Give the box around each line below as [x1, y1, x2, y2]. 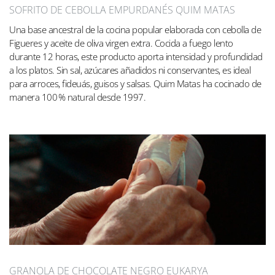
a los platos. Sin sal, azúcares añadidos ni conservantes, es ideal [9, 64, 250, 77]
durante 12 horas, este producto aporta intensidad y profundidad [9, 50, 263, 63]
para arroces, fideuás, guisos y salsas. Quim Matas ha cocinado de [9, 77, 261, 90]
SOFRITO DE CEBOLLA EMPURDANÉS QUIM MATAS [9, 3, 235, 17]
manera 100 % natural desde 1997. [9, 91, 145, 104]
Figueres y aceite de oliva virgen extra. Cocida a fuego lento [9, 37, 233, 50]
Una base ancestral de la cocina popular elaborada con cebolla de [9, 23, 261, 36]
